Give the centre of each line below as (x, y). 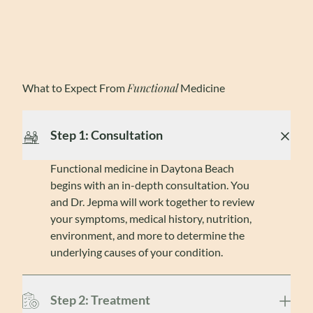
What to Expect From (75, 88)
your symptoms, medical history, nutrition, (151, 218)
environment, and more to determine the (147, 235)
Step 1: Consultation (107, 135)
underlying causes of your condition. (137, 252)
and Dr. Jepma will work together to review (152, 202)
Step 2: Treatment (100, 300)
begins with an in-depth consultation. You (150, 185)
